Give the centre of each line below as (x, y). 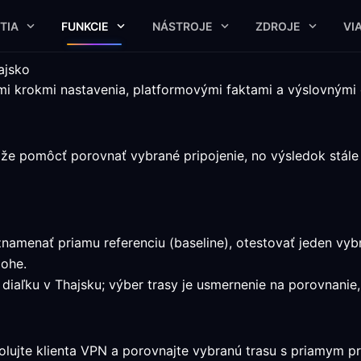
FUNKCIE (85, 26)
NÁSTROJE (182, 26)
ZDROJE (278, 26)
